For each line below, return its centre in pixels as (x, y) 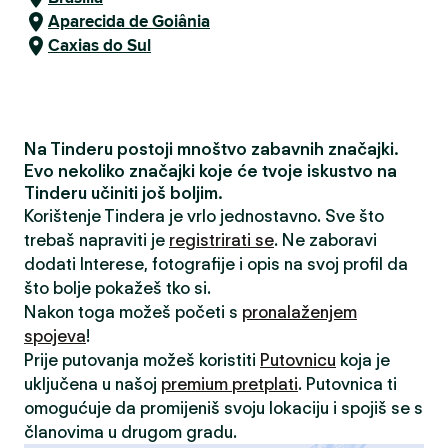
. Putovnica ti (347, 384)
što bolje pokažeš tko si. (117, 288)
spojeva (55, 336)
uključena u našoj (92, 384)
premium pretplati (229, 384)
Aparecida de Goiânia (129, 21)
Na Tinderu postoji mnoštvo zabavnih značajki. (211, 149)
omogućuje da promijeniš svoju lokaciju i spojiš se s (223, 408)
